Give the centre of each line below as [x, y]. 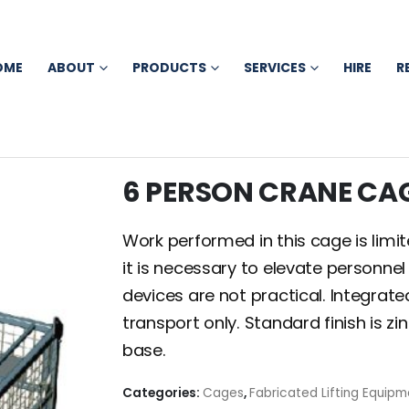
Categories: [163, 393]
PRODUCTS [169, 68]
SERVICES [275, 68]
